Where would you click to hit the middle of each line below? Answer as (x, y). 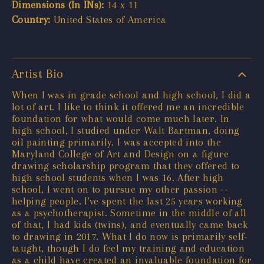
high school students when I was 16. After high (118, 177)
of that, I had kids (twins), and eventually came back (130, 224)
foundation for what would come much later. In (121, 118)
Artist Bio (38, 73)
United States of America (108, 19)
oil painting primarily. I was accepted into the (116, 142)
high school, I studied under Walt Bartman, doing (126, 130)
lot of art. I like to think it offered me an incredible (128, 106)
